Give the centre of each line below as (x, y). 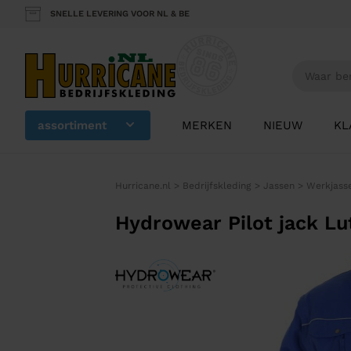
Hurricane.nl (143, 186)
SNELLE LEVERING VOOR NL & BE (120, 14)
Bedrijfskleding (217, 186)
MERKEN (207, 126)
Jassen (279, 186)
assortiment (72, 126)
